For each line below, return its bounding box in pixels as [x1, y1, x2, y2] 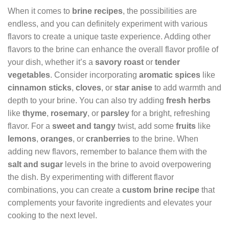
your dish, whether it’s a [8, 58, 95, 67]
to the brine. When [130, 134, 198, 144]
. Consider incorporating [50, 71, 139, 80]
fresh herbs [166, 96, 211, 105]
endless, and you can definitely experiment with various [8, 19, 208, 29]
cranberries [86, 134, 130, 144]
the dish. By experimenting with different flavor [8, 173, 174, 182]
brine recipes [72, 7, 123, 16]
